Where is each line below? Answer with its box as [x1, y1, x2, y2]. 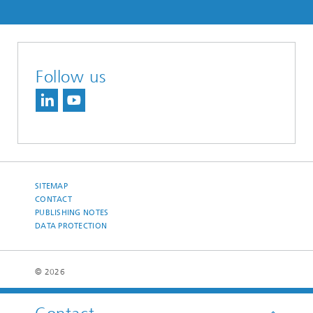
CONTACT [35, 195, 72, 204]
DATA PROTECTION [35, 221, 108, 231]
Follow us [36, 67, 106, 87]
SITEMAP [35, 182, 68, 191]
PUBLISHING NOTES [35, 208, 109, 217]
